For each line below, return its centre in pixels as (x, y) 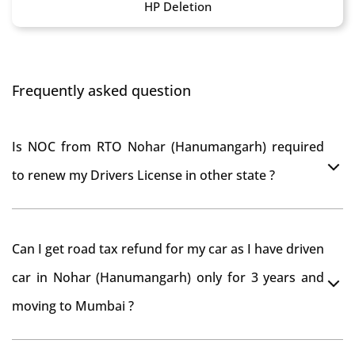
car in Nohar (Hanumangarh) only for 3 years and (168, 277)
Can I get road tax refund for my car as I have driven (168, 249)
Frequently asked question (101, 90)
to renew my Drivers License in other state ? (143, 175)
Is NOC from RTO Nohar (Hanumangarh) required (168, 147)
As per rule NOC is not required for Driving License (164, 236)
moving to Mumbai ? (73, 306)
